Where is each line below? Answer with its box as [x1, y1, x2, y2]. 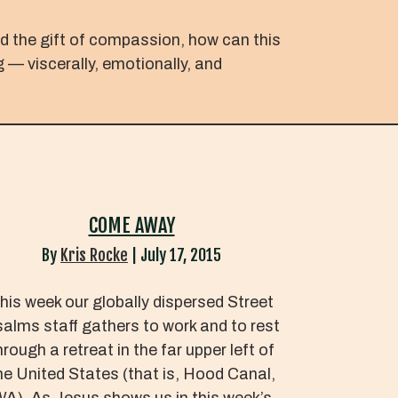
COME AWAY [88, 212, 175, 237]
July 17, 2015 [140, 244, 221, 265]
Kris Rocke [60, 244, 128, 265]
